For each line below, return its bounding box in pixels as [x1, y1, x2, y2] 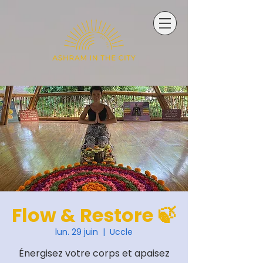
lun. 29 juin [55, 226, 98, 238]
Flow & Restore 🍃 [12, 202, 176, 228]
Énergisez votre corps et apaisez [18, 247, 170, 260]
